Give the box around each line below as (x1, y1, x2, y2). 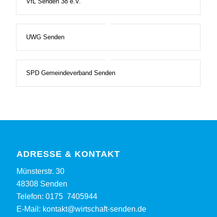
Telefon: (16, 192, 46, 201)
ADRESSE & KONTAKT (16, 149, 120, 159)
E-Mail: (16, 205, 43, 214)
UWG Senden (26, 33, 64, 41)
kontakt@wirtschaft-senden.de (42, 205, 146, 214)
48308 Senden (16, 180, 67, 188)
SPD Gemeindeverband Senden (26, 69, 115, 77)
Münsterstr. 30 (16, 167, 64, 176)
